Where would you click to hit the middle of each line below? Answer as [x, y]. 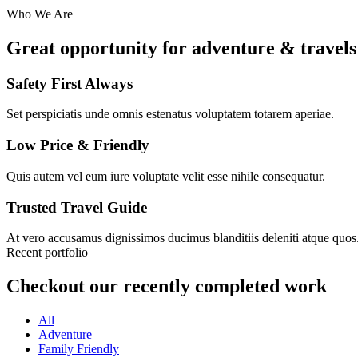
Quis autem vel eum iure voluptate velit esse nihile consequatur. [166, 176]
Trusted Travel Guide [77, 207]
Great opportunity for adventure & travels [181, 48]
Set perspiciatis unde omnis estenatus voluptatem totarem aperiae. [170, 114]
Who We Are [40, 14]
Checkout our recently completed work [167, 286]
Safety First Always [70, 83]
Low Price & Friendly [78, 145]
